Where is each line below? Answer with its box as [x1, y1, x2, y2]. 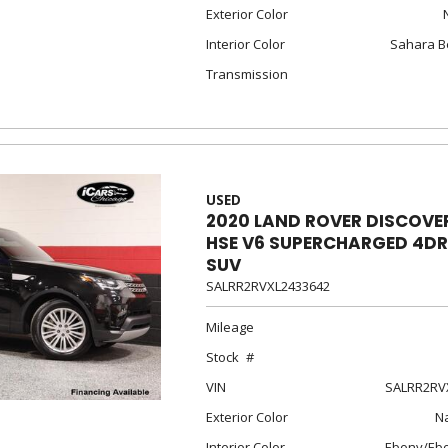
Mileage [205, 318, 254, 336]
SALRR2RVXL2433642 [205, 277, 330, 295]
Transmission [205, 65, 288, 83]
